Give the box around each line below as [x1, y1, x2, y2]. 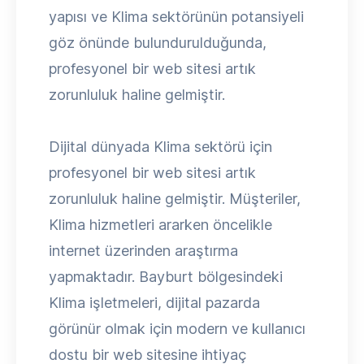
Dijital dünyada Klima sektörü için [49, 138, 272, 155]
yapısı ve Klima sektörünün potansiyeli [49, 8, 304, 25]
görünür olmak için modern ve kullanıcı [49, 320, 305, 337]
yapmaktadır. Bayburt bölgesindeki [49, 268, 283, 285]
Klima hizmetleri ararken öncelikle [49, 216, 272, 233]
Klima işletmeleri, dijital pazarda [49, 294, 260, 311]
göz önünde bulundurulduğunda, [49, 34, 266, 51]
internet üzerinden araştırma [49, 242, 238, 259]
